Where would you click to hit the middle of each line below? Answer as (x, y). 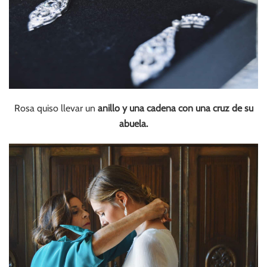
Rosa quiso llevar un (55, 108)
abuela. (133, 123)
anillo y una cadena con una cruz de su (174, 108)
